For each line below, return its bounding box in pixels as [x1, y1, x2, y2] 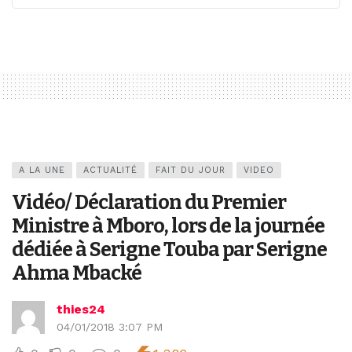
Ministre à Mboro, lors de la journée [12, 214, 324, 239]
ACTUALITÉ [83, 165, 137, 176]
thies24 [57, 302, 105, 317]
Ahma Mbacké [12, 261, 141, 286]
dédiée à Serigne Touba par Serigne [12, 237, 327, 262]
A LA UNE [19, 165, 65, 176]
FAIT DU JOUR [156, 165, 225, 176]
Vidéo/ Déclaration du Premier [12, 190, 286, 215]
